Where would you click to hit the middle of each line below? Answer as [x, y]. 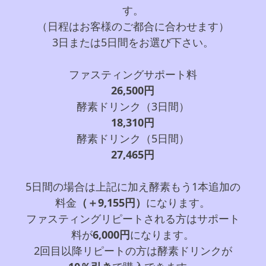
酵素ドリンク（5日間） [133, 138]
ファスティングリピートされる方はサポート [133, 218]
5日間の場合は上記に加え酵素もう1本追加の [133, 186]
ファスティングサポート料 [133, 74]
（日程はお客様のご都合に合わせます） [133, 26]
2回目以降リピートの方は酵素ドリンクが [133, 250]
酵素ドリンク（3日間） [133, 106]
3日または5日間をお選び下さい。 [133, 42]
